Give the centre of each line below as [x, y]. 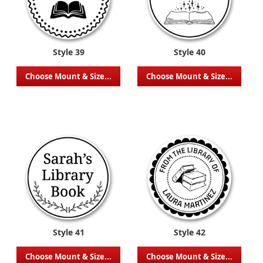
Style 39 [68, 52]
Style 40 [189, 52]
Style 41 [68, 232]
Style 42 [189, 232]
